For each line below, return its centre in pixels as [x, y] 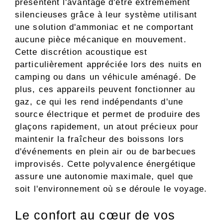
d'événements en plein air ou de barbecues [106, 151]
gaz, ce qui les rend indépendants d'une [99, 102]
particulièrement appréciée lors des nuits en [109, 64]
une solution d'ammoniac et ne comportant [105, 27]
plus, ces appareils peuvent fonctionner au [105, 89]
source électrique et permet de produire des [108, 114]
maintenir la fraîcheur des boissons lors [100, 139]
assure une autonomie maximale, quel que [104, 176]
